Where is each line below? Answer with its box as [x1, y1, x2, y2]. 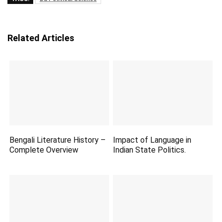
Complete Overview [9, 145, 79, 155]
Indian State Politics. [113, 145, 186, 155]
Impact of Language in [113, 135, 192, 145]
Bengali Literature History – [9, 135, 106, 145]
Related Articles [7, 33, 74, 43]
